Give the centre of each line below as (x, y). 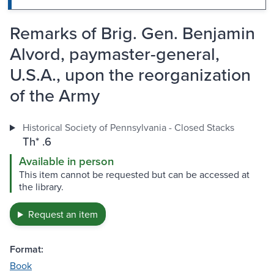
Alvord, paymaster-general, (115, 54)
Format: (27, 250)
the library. (41, 187)
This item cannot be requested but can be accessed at (134, 175)
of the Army (55, 95)
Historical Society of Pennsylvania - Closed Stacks (128, 128)
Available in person (66, 161)
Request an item (63, 214)
